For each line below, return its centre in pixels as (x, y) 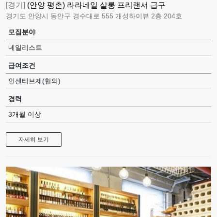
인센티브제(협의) (34, 81)
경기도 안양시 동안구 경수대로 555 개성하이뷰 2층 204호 (94, 16)
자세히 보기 (34, 139)
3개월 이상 (25, 114)
